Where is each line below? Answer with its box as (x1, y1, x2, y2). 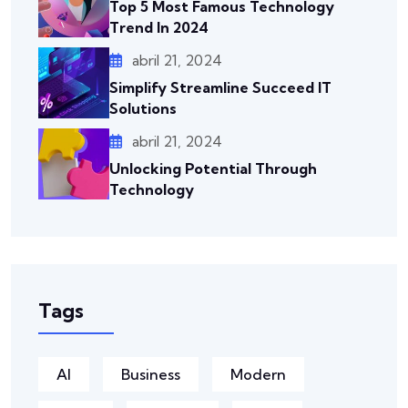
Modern (230, 364, 286, 383)
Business (121, 364, 180, 383)
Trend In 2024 (109, 17, 209, 36)
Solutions (109, 98, 177, 117)
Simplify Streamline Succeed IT (109, 77, 331, 97)
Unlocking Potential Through (109, 158, 317, 178)
